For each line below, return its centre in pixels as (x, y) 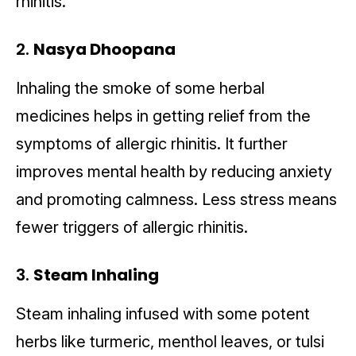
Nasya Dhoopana (104, 50)
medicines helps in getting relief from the (163, 116)
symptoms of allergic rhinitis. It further (152, 144)
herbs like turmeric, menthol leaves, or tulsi (170, 342)
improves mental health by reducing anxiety (174, 172)
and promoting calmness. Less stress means (176, 200)
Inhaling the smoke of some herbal (140, 89)
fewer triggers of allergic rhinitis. (134, 228)
